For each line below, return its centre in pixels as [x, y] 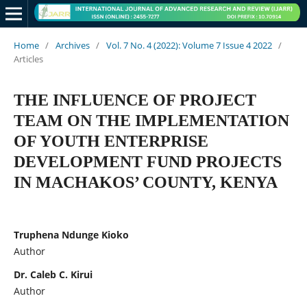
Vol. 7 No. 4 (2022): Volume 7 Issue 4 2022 [189, 45]
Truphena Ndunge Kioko [71, 234]
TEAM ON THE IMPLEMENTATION [151, 120]
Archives [72, 45]
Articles [28, 59]
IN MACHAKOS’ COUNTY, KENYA [145, 182]
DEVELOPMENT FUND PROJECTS [147, 161]
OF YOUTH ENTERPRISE [111, 141]
